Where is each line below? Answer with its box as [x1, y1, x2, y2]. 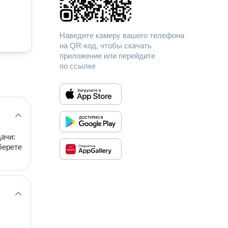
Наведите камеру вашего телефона [60, 31, 185, 40]
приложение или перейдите [60, 51, 156, 60]
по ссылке [60, 62, 96, 70]
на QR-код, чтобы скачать [60, 41, 152, 50]
